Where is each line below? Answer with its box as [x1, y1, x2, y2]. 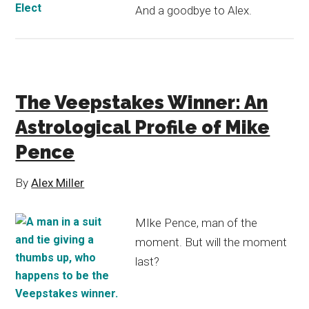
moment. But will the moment [135, 235, 288, 249]
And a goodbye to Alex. [135, 3, 252, 17]
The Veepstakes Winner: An [15, 92, 268, 113]
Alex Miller [31, 176, 85, 190]
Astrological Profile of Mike [15, 117, 270, 138]
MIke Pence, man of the [135, 216, 258, 230]
